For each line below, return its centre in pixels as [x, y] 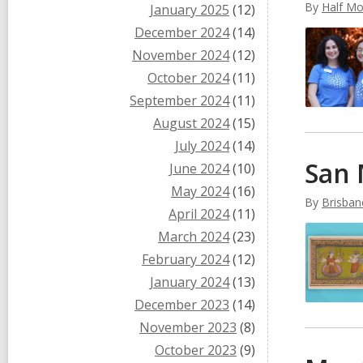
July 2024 [202, 146]
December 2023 [182, 305]
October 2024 [188, 78]
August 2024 [191, 123]
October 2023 [196, 350]
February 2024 [186, 259]
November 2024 [181, 55]
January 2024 [190, 282]
